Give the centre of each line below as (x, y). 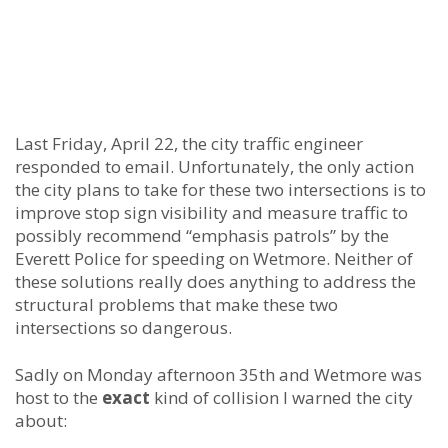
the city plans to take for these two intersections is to (220, 190)
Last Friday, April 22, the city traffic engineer (189, 144)
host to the (58, 398)
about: (41, 421)
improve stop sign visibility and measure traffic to (211, 213)
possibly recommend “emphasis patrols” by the (202, 236)
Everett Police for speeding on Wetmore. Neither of (214, 259)
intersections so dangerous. (123, 328)
